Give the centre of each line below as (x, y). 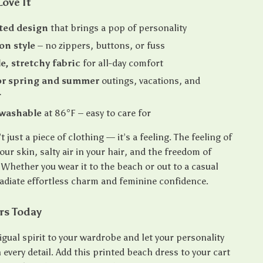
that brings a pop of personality (118, 28)
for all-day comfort (122, 63)
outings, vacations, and (150, 81)
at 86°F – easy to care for (97, 113)
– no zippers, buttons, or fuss (100, 45)
